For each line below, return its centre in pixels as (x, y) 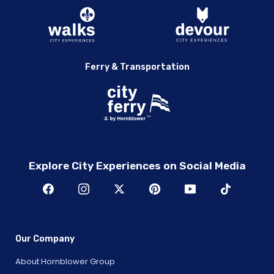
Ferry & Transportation (137, 67)
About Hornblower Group (65, 261)
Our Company (45, 239)
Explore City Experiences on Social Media (137, 166)
